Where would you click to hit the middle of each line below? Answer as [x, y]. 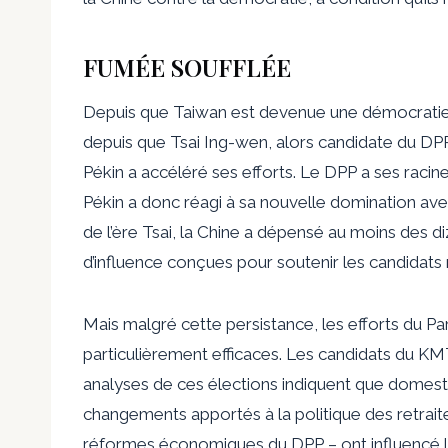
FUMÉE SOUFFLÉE [187, 66]
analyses [116, 383]
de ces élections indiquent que [268, 383]
